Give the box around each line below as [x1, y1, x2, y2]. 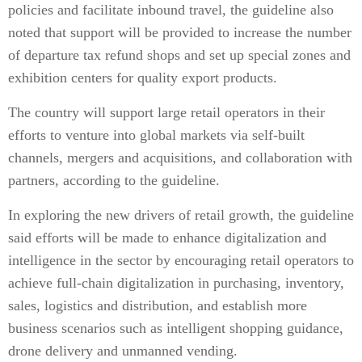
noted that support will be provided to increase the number [8, 24, 351, 40]
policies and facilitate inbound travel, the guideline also [8, 2, 334, 18]
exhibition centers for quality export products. [8, 69, 277, 86]
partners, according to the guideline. [8, 172, 220, 188]
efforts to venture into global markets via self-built [8, 127, 305, 143]
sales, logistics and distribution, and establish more [8, 297, 307, 314]
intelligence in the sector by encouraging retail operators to [8, 252, 354, 268]
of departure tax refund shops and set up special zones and [8, 47, 351, 63]
